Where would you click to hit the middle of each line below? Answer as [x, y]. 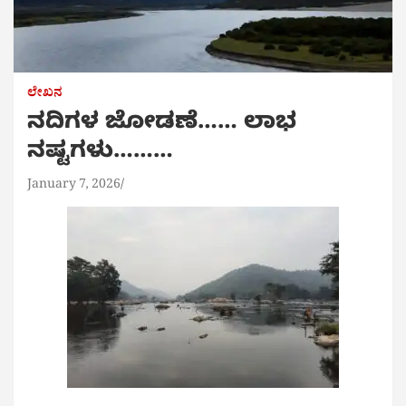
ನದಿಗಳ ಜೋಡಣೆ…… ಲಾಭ [162, 126]
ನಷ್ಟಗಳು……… [100, 155]
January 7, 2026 [74, 187]
